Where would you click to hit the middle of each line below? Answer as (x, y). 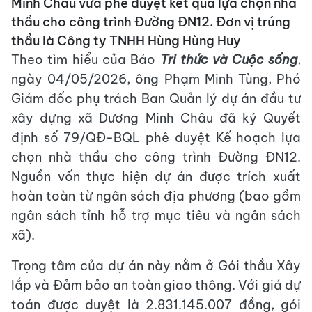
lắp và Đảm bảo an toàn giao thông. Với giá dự (156, 286)
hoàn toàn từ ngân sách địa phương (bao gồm (156, 196)
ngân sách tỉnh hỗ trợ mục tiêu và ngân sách (156, 216)
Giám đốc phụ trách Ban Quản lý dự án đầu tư (156, 99)
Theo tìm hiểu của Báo (86, 60)
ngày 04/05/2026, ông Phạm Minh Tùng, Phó (156, 79)
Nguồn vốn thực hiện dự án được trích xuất (156, 177)
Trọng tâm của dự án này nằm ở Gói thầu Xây (156, 266)
